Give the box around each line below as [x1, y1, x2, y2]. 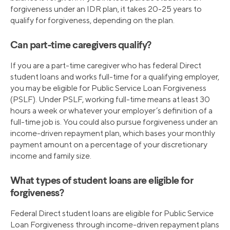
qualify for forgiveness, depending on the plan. [10, 15, 175, 26]
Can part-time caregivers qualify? [10, 41, 151, 51]
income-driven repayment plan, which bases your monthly [10, 128, 215, 139]
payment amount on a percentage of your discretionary [10, 140, 207, 150]
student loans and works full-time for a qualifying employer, [10, 72, 219, 82]
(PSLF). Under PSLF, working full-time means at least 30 [10, 94, 210, 105]
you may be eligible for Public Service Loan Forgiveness [10, 83, 206, 93]
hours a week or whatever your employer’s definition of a [10, 106, 213, 116]
